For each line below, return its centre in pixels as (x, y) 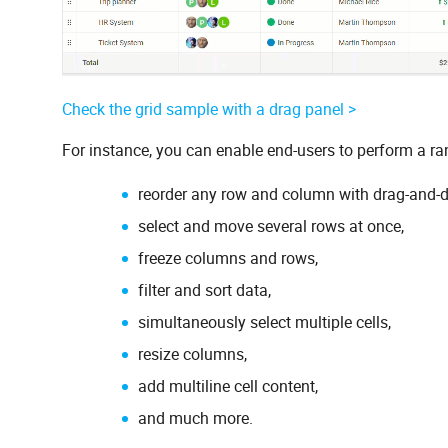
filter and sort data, (204, 289)
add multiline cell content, (228, 385)
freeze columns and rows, (228, 257)
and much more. (195, 417)
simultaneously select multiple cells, (264, 321)
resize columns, (192, 353)
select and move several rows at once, (271, 225)
